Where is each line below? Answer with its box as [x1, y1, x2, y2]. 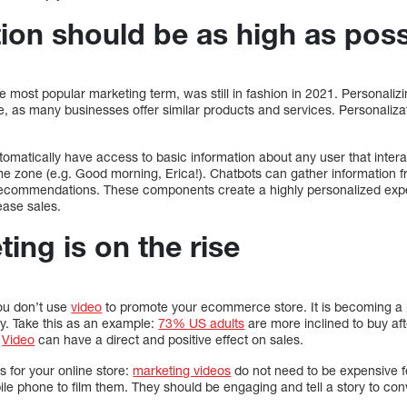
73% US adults [158, 314, 245, 331]
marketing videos [133, 362, 232, 378]
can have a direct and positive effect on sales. [35, 331, 304, 347]
